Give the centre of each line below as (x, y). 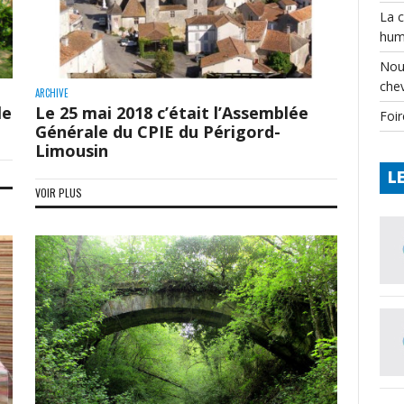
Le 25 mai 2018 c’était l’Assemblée (171, 112)
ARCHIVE (51, 92)
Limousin (71, 150)
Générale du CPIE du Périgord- (157, 131)
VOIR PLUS (58, 192)
